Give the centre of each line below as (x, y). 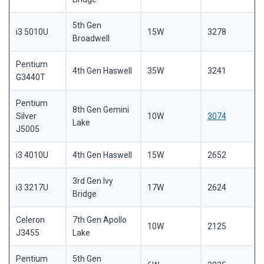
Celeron (30, 220)
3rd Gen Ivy (93, 181)
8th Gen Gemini (100, 110)
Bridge (84, 194)
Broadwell (91, 39)
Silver (26, 116)
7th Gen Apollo (99, 220)
